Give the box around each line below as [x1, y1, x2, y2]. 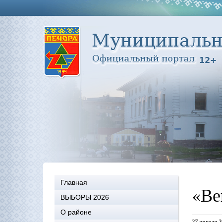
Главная [60, 178, 87, 186]
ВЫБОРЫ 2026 [60, 193, 109, 201]
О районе [60, 208, 92, 216]
